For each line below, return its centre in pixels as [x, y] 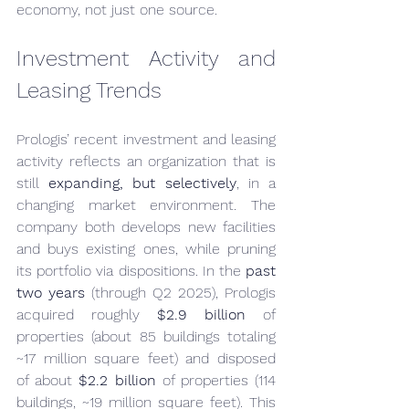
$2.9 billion [201, 315]
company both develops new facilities [146, 227]
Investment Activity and [146, 58]
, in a [256, 183]
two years [51, 293]
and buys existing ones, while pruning [146, 249]
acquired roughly [87, 315]
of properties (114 [216, 380]
